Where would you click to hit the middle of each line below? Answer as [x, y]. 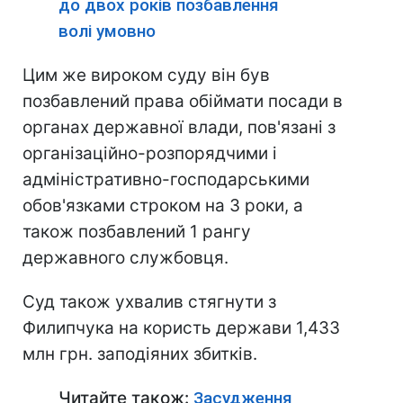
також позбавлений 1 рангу [137, 232]
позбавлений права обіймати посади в [183, 101]
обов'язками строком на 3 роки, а [163, 206]
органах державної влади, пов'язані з [179, 127]
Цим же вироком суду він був [146, 75]
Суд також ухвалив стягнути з [149, 302]
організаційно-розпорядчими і [150, 153]
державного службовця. [125, 258]
